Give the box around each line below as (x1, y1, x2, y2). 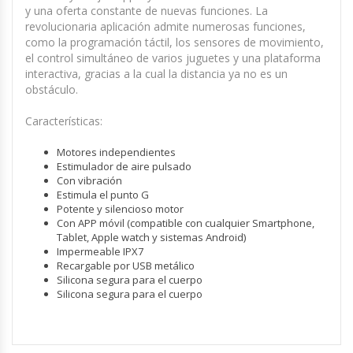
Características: (25, 113, 102, 128)
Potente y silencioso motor (57, 201, 184, 216)
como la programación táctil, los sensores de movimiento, (25, 34, 324, 50)
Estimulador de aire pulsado (57, 158, 191, 173)
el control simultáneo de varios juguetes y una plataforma (25, 50, 321, 65)
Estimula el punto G (57, 187, 149, 202)
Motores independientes (57, 144, 176, 159)
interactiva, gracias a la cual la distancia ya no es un (25, 65, 288, 81)
